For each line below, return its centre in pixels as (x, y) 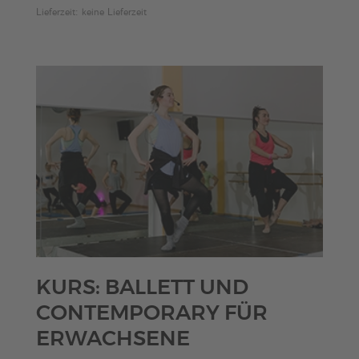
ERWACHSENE (113, 339)
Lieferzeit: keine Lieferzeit (91, 13)
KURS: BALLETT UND (142, 288)
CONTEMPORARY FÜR (151, 314)
